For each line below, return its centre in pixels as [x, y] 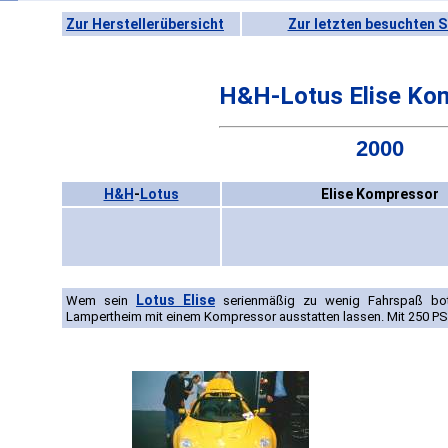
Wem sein [101, 301]
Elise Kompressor [380, 194]
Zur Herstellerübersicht [145, 24]
